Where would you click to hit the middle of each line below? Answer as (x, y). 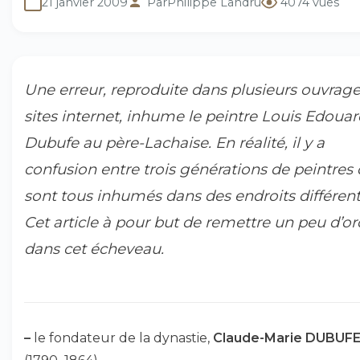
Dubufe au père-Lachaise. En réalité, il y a (174, 143)
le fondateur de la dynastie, (122, 338)
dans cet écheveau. (94, 249)
